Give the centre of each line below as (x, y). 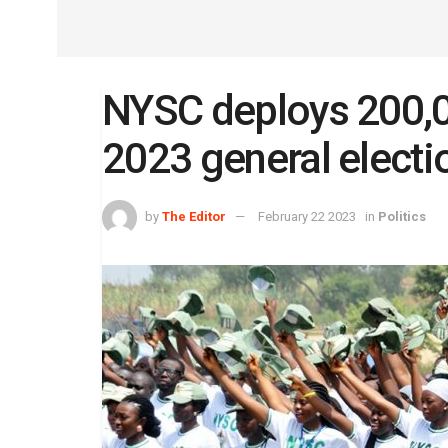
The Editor (194, 216)
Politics (402, 216)
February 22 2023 (307, 216)
